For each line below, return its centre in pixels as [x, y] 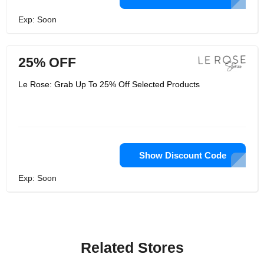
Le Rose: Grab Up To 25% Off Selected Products [109, 84]
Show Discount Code [183, 155]
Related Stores [132, 247]
